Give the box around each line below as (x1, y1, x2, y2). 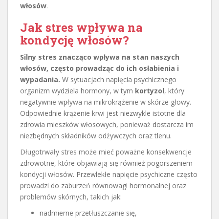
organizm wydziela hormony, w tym (20, 86, 135, 95)
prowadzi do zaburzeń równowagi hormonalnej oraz (20, 180, 186, 190)
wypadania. (20, 74, 60, 84)
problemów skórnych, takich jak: (20, 192, 122, 201)
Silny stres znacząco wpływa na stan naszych (20, 52, 179, 62)
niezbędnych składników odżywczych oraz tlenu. (20, 131, 172, 140)
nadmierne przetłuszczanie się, (40, 208, 137, 218)
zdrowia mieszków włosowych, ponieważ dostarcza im (20, 119, 194, 129)
